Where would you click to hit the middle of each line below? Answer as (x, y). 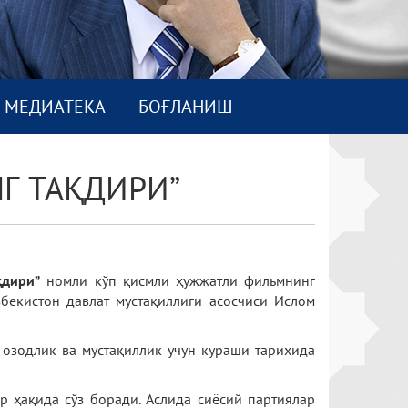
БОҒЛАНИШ (185, 107)
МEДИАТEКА (55, 107)
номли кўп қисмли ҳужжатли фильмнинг (178, 280)
